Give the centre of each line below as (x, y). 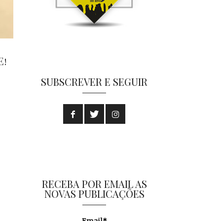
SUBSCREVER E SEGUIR (94, 82)
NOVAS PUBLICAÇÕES (94, 194)
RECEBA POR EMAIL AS (94, 184)
